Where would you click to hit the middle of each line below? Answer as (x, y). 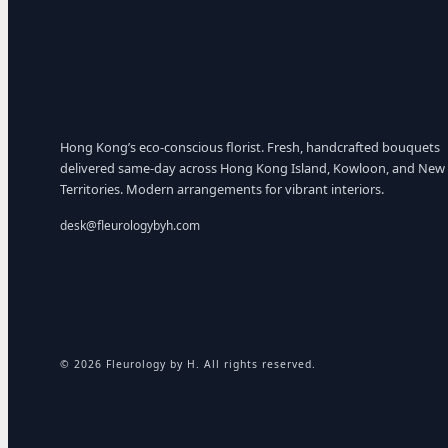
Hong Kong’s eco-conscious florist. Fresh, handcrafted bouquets (250, 146)
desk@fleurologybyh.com (130, 225)
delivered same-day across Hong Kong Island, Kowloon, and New (252, 167)
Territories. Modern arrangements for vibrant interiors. (222, 188)
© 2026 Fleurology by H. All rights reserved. (188, 364)
